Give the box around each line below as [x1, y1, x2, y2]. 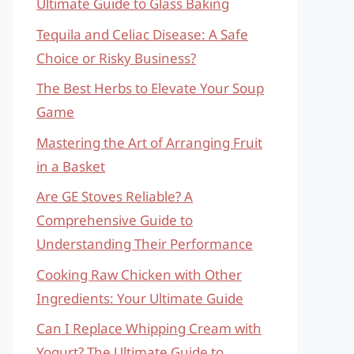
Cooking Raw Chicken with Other [36, 265, 242, 284]
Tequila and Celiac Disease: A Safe [36, 24, 248, 43]
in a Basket [36, 156, 105, 175]
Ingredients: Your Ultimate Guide [36, 288, 243, 307]
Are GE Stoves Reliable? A [36, 187, 193, 205]
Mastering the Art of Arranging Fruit [36, 133, 262, 152]
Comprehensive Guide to [36, 211, 193, 229]
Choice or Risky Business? [36, 48, 196, 67]
